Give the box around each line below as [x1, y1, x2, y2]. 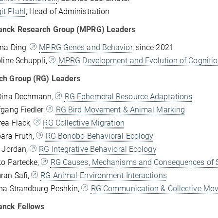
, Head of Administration [25, 6, 110, 16]
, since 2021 [132, 42, 174, 52]
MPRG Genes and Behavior [39, 42, 132, 52]
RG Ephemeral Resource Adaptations [64, 91, 193, 101]
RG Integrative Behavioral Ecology [39, 144, 157, 154]
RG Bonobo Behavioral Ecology [45, 131, 154, 141]
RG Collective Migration [43, 118, 125, 127]
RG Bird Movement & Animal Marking [55, 105, 185, 114]
